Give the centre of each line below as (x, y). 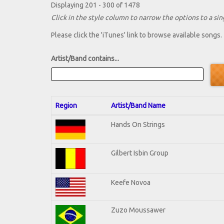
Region (66, 105)
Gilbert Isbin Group (140, 153)
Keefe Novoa (131, 182)
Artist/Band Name (138, 105)
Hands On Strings (138, 124)
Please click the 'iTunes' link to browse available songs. (136, 35)
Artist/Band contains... (85, 59)
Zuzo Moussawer (138, 210)
